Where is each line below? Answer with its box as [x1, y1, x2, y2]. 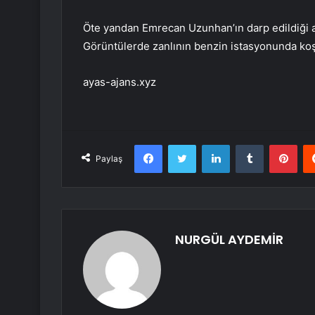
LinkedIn [229, 139, 266, 150]
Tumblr [263, 139, 292, 150]
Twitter [195, 139, 226, 150]
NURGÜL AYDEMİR [175, 231, 283, 249]
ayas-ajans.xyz [83, 75, 156, 89]
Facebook [162, 139, 205, 150]
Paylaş [96, 153, 122, 165]
